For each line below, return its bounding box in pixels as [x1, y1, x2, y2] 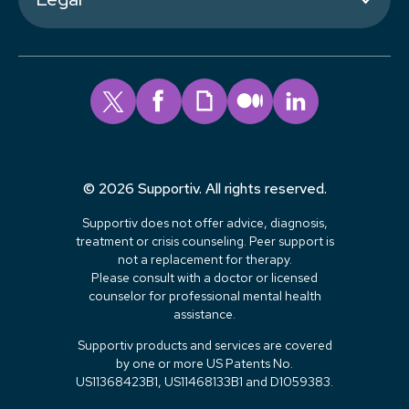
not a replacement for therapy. [117, 250, 292, 267]
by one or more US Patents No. [116, 354, 293, 372]
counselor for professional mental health [88, 287, 321, 304]
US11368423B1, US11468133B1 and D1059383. [76, 372, 333, 390]
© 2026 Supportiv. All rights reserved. [82, 178, 327, 198]
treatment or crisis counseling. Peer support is [75, 232, 334, 249]
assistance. [173, 305, 236, 322]
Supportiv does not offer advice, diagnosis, [81, 214, 328, 231]
